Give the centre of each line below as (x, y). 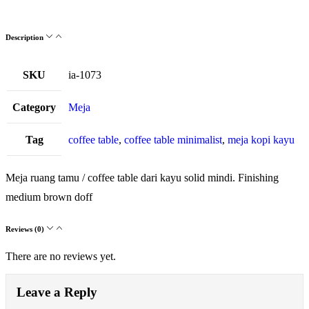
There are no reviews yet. (61, 256)
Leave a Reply (57, 292)
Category (34, 108)
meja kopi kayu (261, 140)
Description (26, 38)
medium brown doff (49, 197)
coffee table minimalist (173, 140)
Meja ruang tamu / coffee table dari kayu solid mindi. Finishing (142, 178)
